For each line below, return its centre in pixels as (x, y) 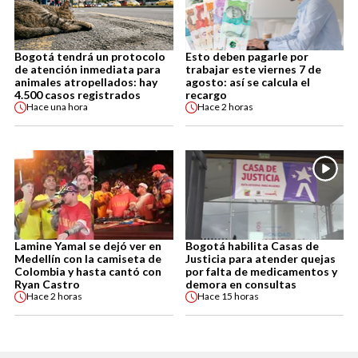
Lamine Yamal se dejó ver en (88, 245)
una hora (69, 107)
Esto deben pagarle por (247, 56)
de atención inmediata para (88, 69)
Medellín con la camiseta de (88, 258)
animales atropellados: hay (86, 82)
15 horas (240, 296)
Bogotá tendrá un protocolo (90, 56)
